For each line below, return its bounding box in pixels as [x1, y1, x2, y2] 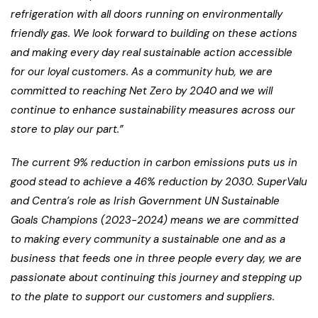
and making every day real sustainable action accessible [11, 45, 292, 60]
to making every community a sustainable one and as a [11, 231, 285, 246]
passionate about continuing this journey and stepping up [11, 270, 302, 285]
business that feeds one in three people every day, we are [11, 251, 302, 265]
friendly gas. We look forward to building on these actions [11, 26, 297, 40]
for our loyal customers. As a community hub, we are [11, 64, 273, 79]
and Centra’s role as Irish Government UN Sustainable [11, 193, 280, 208]
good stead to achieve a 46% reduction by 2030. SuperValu [11, 174, 307, 189]
